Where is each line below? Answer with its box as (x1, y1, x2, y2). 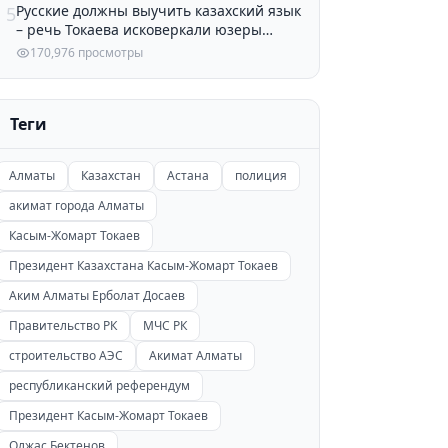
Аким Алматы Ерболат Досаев (8, 286, 185, 304)
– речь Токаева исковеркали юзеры (15, 19, 262, 39)
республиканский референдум (8, 376, 190, 394)
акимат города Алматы (8, 196, 144, 214)
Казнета (15, 38, 72, 58)
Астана (166, 166, 209, 184)
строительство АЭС (8, 346, 123, 364)
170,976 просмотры (29, 43, 143, 61)
